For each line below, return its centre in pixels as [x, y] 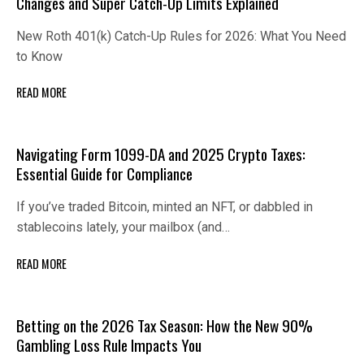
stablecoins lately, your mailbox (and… [123, 227]
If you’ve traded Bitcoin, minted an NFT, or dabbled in [165, 207]
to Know [39, 56]
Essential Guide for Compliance [104, 174]
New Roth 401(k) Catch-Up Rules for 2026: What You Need [181, 36]
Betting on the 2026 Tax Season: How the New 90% [165, 325]
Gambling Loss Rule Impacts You [109, 344]
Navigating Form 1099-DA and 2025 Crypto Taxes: [161, 154]
